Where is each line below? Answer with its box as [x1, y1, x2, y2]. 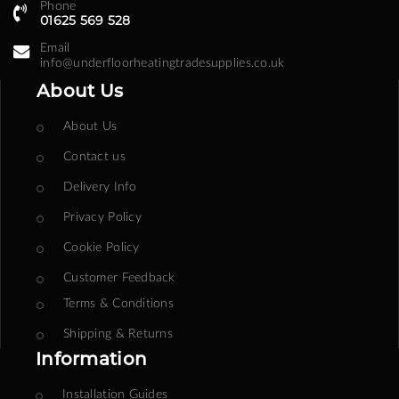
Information [36, 348, 148, 370]
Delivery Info [63, 178, 137, 194]
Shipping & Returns [63, 325, 174, 341]
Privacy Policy [63, 208, 142, 224]
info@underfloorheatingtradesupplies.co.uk [40, 54, 285, 70]
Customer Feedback [63, 269, 175, 285]
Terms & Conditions [63, 295, 175, 311]
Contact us [63, 148, 126, 164]
